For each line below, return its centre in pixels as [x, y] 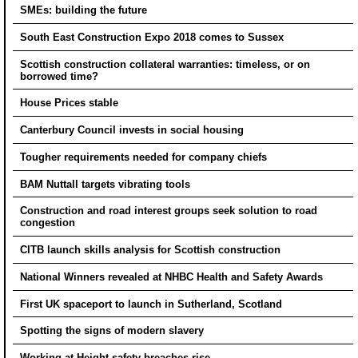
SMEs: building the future [83, 10]
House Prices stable [69, 103]
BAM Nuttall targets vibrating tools [105, 184]
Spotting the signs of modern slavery [111, 331]
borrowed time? [60, 76]
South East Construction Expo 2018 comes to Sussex [151, 37]
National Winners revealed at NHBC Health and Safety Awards [171, 276]
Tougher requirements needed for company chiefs [143, 157]
